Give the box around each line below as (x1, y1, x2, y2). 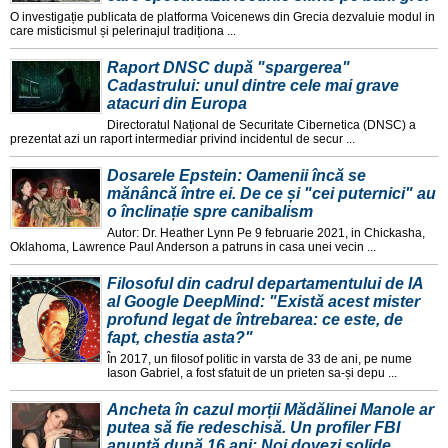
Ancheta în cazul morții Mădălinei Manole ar (107, 401, 434, 419)
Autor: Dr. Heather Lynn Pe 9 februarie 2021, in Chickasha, (107, 226, 425, 241)
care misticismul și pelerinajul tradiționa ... (10, 24, 236, 39)
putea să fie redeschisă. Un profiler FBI (107, 419, 400, 437)
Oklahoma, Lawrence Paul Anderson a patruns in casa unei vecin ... (10, 240, 376, 255)
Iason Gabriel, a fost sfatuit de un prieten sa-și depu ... (107, 366, 397, 381)
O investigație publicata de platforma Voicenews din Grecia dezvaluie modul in (10, 10, 435, 25)
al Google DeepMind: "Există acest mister (107, 293, 420, 311)
